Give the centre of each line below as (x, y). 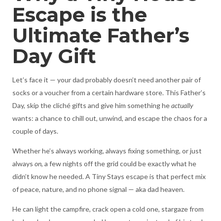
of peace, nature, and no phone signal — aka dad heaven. (98, 189)
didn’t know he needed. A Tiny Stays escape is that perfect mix (109, 176)
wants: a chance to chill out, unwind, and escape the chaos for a (110, 118)
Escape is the (79, 14)
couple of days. (35, 131)
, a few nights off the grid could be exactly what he (119, 163)
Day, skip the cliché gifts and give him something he (92, 105)
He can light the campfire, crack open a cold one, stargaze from (108, 209)
